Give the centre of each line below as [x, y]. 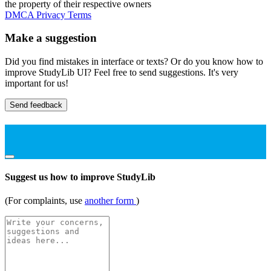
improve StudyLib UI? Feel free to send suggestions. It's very [122, 73]
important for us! [37, 83]
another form [110, 201]
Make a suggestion [51, 38]
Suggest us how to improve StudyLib [80, 177]
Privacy [52, 15]
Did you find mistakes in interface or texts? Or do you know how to [134, 62]
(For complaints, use [45, 201]
